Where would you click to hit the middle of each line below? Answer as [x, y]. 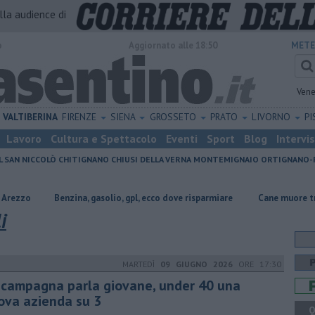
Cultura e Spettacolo [104, 139]
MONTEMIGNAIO [226, 159]
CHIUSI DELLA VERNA [151, 159]
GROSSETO [174, 117]
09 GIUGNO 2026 [197, 264]
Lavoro [24, 139]
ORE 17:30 [257, 264]
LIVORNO [272, 117]
